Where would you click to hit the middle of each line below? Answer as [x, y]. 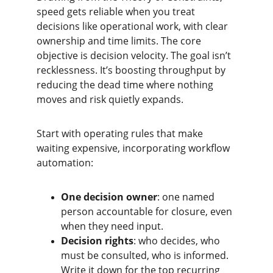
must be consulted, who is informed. [146, 255]
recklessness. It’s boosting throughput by [132, 70]
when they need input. [112, 226]
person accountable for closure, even [148, 211]
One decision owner [109, 197]
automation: [65, 163]
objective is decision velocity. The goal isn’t [135, 55]
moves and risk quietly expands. [110, 99]
